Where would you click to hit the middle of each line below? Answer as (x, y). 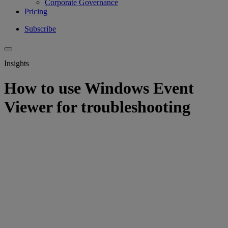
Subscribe (40, 28)
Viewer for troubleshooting (97, 107)
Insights (17, 63)
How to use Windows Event (99, 88)
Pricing (36, 11)
